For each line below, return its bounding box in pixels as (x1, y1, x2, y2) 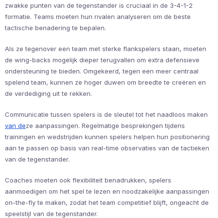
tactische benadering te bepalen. (5, 23, 106, 32)
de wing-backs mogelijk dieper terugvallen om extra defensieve (5, 55, 200, 64)
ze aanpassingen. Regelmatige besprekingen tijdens (26, 121, 185, 129)
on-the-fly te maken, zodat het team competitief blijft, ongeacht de (5, 198, 209, 206)
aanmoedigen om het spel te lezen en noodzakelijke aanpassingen (5, 187, 209, 195)
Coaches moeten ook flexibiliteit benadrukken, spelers (5, 176, 171, 184)
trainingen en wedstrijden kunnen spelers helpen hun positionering (5, 132, 210, 141)
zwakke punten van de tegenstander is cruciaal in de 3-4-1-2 (5, 1, 193, 9)
